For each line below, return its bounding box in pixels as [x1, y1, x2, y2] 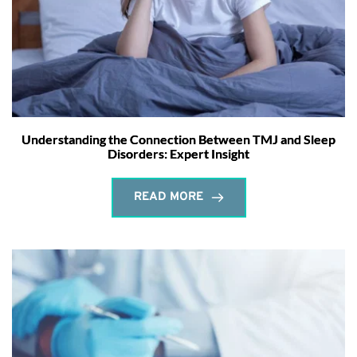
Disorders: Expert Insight [108, 145, 249, 161]
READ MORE [133, 189, 203, 205]
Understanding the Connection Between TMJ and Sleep [22, 131, 335, 147]
